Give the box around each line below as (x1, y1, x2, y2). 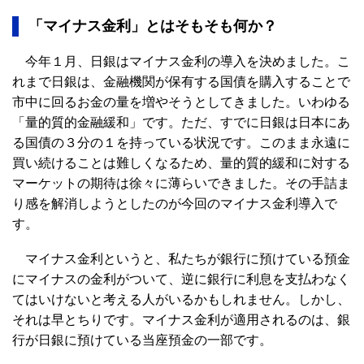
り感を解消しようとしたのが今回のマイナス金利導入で (12, 197, 337, 211)
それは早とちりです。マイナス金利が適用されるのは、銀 (12, 313, 350, 327)
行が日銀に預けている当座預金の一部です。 (12, 333, 272, 348)
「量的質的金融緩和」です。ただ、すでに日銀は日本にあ (12, 115, 350, 130)
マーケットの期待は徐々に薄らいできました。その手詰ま (12, 176, 350, 191)
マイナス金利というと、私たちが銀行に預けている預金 (12, 252, 350, 266)
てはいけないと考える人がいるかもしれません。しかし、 (12, 292, 350, 307)
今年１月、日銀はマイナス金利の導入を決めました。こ (12, 54, 350, 69)
